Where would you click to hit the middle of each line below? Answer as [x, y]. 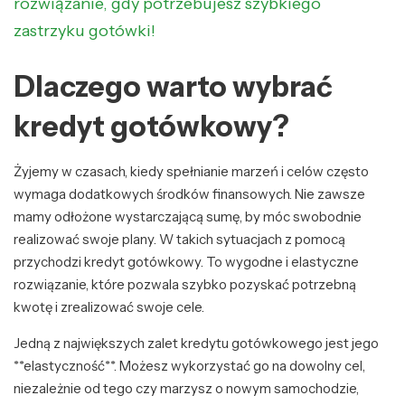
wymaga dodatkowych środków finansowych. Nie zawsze [189, 193]
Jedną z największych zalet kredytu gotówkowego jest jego [196, 343]
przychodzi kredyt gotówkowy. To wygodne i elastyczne [186, 261]
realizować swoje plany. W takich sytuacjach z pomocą [179, 239]
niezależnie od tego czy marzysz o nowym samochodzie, [186, 388]
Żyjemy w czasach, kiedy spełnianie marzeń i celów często [191, 171]
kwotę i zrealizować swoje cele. [109, 306]
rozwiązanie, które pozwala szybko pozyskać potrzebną [185, 284]
